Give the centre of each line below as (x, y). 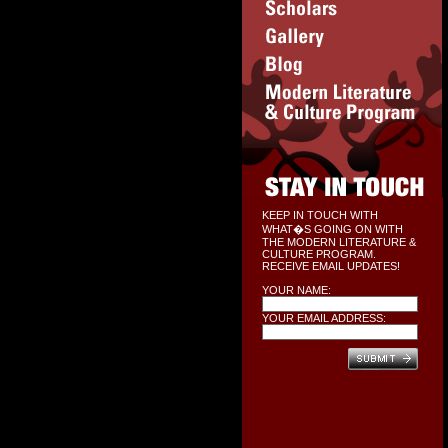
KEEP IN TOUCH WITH (319, 215)
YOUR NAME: (296, 290)
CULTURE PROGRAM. (318, 254)
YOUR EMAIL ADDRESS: (323, 318)
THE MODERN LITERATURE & (338, 242)
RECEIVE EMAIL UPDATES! (330, 266)
